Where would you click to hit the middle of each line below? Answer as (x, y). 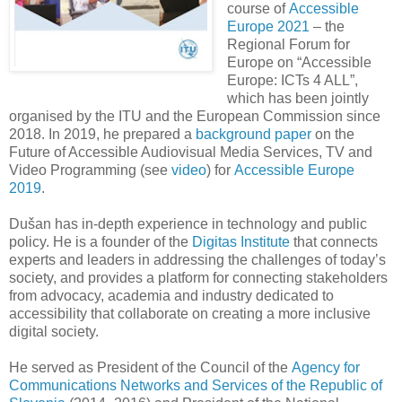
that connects (334, 241)
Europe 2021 (268, 26)
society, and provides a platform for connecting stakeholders (198, 277)
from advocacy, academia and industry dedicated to (171, 295)
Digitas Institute (241, 241)
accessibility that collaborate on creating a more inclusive (190, 313)
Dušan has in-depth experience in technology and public (188, 223)
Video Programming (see (90, 170)
